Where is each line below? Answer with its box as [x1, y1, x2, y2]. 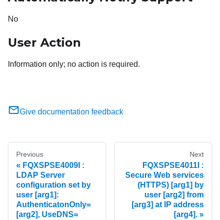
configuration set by [16, 181, 91, 190]
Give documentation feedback [20, 108, 123, 116]
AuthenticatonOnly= [16, 200, 91, 209]
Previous [16, 150, 43, 159]
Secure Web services [125, 171, 204, 180]
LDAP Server [16, 171, 65, 180]
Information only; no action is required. [8, 60, 140, 69]
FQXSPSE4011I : [142, 161, 204, 170]
